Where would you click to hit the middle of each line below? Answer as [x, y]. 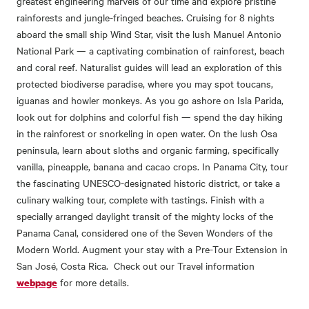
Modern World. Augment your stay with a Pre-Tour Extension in [152, 249]
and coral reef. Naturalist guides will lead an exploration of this [149, 67]
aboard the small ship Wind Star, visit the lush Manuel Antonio [149, 34]
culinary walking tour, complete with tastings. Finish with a [140, 200]
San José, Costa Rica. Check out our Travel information [136, 266]
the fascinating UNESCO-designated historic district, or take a [148, 183]
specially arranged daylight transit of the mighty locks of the [145, 216]
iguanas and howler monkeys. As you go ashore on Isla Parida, [150, 100]
